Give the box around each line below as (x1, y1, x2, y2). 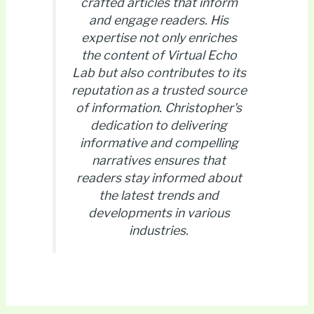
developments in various (88, 205, 230, 221)
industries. (129, 223, 189, 238)
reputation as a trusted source (71, 83, 247, 98)
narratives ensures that (92, 153, 226, 168)
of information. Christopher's (76, 100, 242, 116)
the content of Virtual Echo (81, 48, 237, 63)
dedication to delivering (90, 118, 227, 133)
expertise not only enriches (81, 30, 237, 46)
